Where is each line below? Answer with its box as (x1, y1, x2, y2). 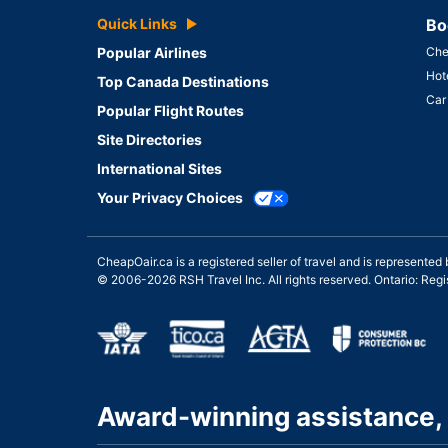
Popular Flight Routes (97, 102, 244, 120)
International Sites (97, 160, 222, 178)
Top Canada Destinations (97, 73, 269, 91)
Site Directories (97, 131, 202, 149)
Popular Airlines (97, 44, 207, 62)
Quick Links (97, 15, 177, 33)
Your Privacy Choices (97, 189, 243, 207)
